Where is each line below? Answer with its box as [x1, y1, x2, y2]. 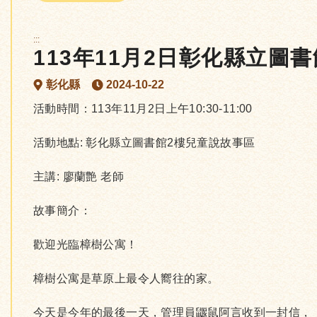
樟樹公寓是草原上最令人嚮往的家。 [33, 272, 219, 284]
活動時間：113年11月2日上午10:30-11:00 [33, 103, 253, 115]
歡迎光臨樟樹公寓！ [33, 238, 138, 250]
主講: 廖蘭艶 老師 [33, 171, 124, 183]
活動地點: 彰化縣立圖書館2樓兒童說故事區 [33, 137, 255, 149]
